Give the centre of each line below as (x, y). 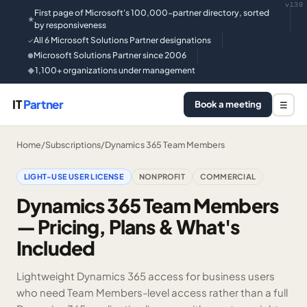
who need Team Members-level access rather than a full (152, 292)
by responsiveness (70, 25)
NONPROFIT (162, 176)
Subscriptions (73, 145)
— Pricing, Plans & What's (128, 226)
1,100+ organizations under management (115, 70)
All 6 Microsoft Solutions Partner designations (122, 40)
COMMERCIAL (228, 176)
